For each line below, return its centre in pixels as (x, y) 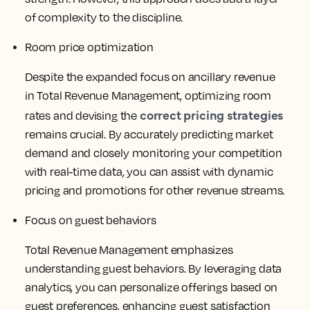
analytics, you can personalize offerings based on (152, 287)
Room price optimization (89, 47)
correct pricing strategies (211, 114)
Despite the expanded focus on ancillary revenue (150, 76)
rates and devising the (82, 115)
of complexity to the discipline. (104, 17)
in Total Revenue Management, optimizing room (148, 95)
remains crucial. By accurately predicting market (149, 134)
